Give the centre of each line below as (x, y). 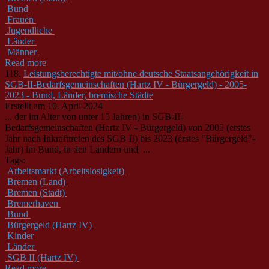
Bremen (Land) (36, 181)
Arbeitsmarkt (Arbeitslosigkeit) (66, 171)
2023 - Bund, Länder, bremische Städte (79, 95)
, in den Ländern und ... (104, 149)
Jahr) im (21, 149)
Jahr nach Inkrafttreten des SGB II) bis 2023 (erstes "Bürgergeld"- (130, 138)
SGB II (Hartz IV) (42, 257)
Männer (22, 52)
